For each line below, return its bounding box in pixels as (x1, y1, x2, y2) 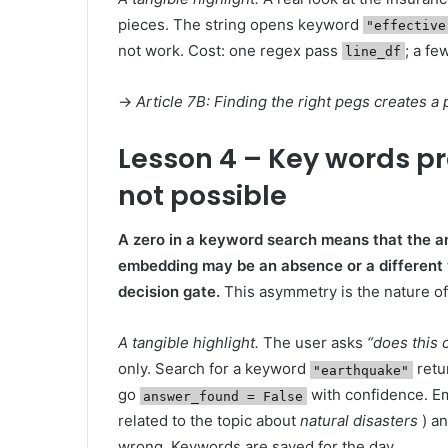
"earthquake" (313, 362, 410, 378)
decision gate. (118, 282, 220, 302)
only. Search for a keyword (118, 359, 310, 379)
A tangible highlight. (118, 333, 259, 353)
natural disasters (300, 411, 418, 431)
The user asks (259, 333, 367, 353)
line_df (345, 43, 402, 59)
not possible (118, 176, 287, 214)
